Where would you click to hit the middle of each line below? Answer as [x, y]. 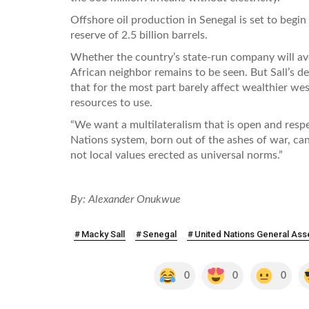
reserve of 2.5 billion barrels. [139, 35]
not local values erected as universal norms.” [177, 155]
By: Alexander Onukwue [126, 199]
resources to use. [111, 102]
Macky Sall [103, 234]
